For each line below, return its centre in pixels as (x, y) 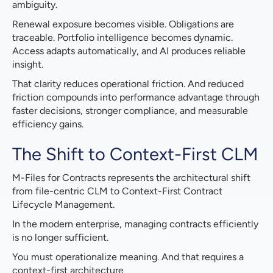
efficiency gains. (48, 124)
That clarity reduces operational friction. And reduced (128, 84)
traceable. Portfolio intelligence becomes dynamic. (122, 38)
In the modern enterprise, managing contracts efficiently (135, 224)
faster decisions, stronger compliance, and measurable (130, 111)
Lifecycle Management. (63, 205)
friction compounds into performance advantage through (136, 97)
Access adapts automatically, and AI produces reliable (129, 51)
